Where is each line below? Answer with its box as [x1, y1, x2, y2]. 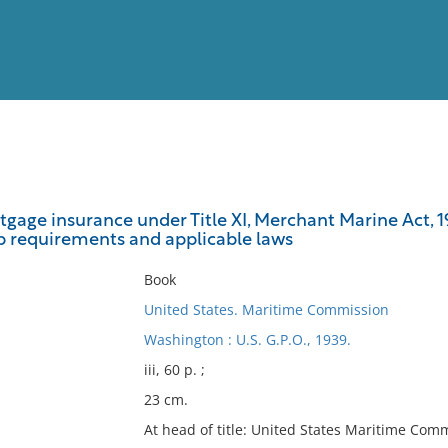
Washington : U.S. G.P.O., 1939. [143, 330, 351, 349]
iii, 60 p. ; [143, 360, 205, 379]
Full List [383, 188, 433, 203]
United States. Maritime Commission [143, 300, 389, 319]
